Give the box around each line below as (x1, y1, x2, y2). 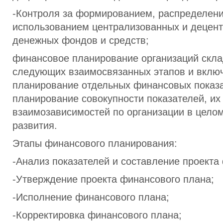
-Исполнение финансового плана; (12, 192, 169, 203)
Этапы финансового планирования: (12, 138, 177, 149)
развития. (12, 120, 57, 131)
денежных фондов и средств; (12, 35, 149, 46)
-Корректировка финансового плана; (12, 210, 182, 221)
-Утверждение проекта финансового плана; (12, 174, 214, 185)
